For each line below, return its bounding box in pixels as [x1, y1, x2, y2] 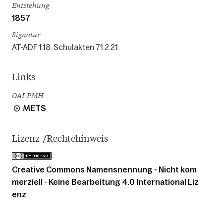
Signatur [12, 29, 40, 39]
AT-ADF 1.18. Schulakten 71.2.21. [12, 42, 119, 52]
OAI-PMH [12, 90, 44, 100]
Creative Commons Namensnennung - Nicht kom [12, 165, 197, 174]
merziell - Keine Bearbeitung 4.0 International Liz [12, 177, 199, 186]
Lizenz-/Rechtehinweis [12, 132, 108, 145]
